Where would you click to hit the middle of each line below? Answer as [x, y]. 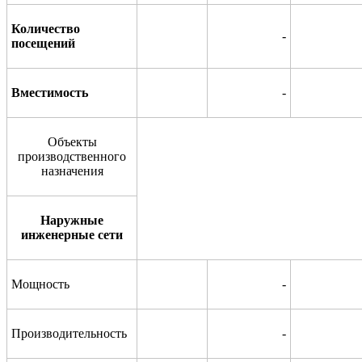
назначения [72, 170]
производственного [72, 156]
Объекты [72, 141]
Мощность [40, 284]
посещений [43, 43]
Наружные [72, 220]
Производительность [69, 333]
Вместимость [50, 92]
